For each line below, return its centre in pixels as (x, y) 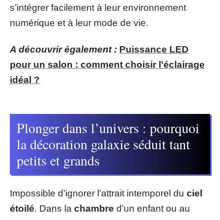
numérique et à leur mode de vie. (79, 23)
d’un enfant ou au (152, 208)
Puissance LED (154, 49)
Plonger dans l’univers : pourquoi (108, 128)
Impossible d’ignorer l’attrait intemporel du (98, 193)
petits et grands (58, 160)
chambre (94, 208)
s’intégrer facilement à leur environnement (98, 8)
